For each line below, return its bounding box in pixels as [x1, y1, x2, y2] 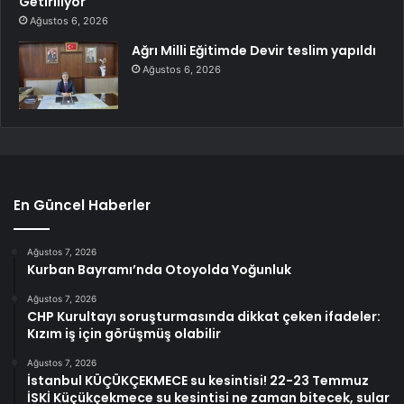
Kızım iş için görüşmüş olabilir [27, 325, 221, 344]
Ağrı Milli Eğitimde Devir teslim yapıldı [132, 41, 376, 60]
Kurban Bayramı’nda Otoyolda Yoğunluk [27, 261, 291, 280]
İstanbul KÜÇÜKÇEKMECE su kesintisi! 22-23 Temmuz [27, 372, 369, 390]
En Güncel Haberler [14, 196, 151, 216]
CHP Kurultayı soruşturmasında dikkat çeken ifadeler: [27, 308, 381, 326]
